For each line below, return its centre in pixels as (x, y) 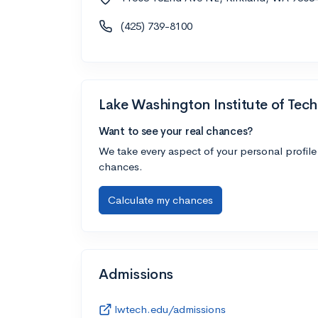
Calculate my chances (160, 199)
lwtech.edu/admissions (170, 309)
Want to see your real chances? (176, 131)
